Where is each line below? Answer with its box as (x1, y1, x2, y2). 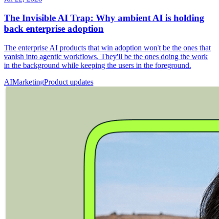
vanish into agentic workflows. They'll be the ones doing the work (4, 52, 208, 61)
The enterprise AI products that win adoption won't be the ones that (4, 43, 211, 52)
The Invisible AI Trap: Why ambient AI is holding (4, 12, 204, 23)
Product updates (44, 77, 93, 86)
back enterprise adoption (4, 23, 104, 34)
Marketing (12, 77, 44, 86)
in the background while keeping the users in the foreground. (4, 61, 191, 69)
